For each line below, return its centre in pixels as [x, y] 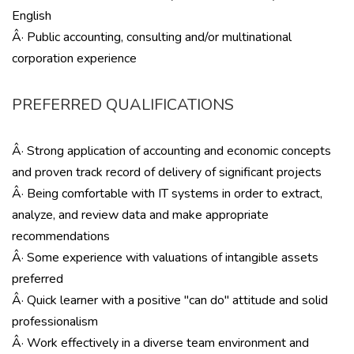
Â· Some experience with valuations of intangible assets [165, 258]
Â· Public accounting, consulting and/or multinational [152, 37]
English [32, 16]
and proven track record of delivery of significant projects [167, 172]
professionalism [55, 322]
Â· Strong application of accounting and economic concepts [171, 151]
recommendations [61, 236]
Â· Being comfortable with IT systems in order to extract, [167, 194]
